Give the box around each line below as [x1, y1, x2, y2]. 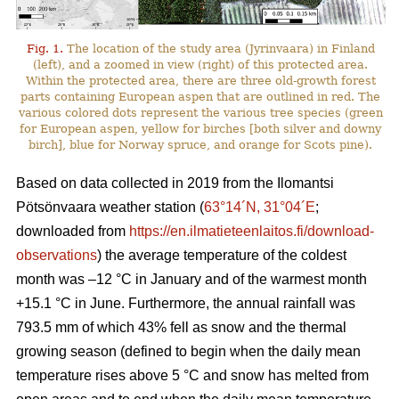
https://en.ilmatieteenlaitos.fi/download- [129, 223, 374, 239]
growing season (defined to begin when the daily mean [16, 343, 361, 359]
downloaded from [16, 223, 129, 239]
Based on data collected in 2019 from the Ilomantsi [16, 175, 334, 191]
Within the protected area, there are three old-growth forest [25, 73, 376, 87]
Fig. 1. [26, 41, 63, 55]
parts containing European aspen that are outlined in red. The [20, 89, 381, 103]
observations [16, 247, 97, 263]
